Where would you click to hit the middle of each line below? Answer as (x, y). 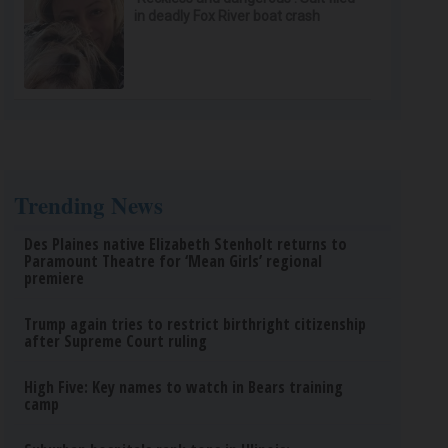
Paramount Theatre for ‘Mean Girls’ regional (173, 261)
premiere (54, 278)
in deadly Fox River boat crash (227, 16)
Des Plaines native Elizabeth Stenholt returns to (186, 244)
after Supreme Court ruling (116, 341)
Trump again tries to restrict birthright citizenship (195, 324)
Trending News (89, 205)
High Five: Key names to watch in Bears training (184, 387)
